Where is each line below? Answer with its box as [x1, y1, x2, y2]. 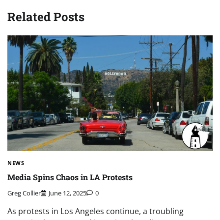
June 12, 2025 [49, 189, 86, 198]
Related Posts [7, 9, 84, 25]
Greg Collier [7, 189, 41, 198]
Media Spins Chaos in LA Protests [7, 171, 133, 182]
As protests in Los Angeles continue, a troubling [7, 206, 184, 217]
